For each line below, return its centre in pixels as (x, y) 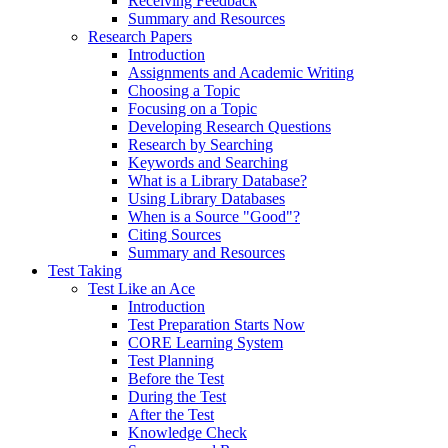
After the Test (171, 414)
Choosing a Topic (184, 90)
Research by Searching (200, 144)
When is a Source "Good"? (214, 216)
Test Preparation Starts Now (216, 324)
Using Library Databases (206, 198)
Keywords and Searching (208, 162)
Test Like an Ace (141, 288)
